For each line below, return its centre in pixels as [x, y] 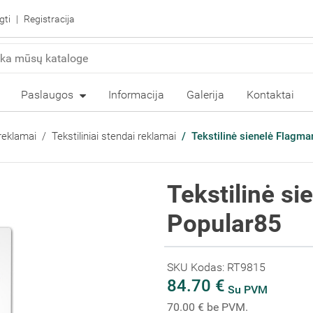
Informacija [136, 95]
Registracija [49, 19]
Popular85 [224, 224]
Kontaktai [270, 95]
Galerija [205, 95]
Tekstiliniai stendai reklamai [114, 136]
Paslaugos [48, 95]
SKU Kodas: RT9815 [216, 268]
